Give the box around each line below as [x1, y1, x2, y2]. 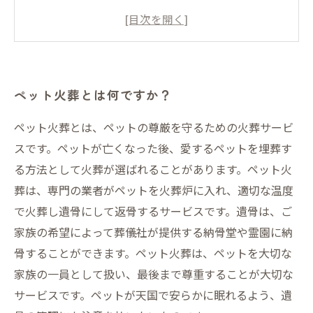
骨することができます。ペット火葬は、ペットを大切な [14, 245, 292, 261]
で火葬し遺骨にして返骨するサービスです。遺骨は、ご [14, 203, 292, 219]
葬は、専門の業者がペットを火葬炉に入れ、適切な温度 [14, 182, 293, 198]
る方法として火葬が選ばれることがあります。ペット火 [14, 161, 292, 177]
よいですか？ [43, 25, 110, 42]
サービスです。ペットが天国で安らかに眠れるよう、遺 [14, 286, 292, 303]
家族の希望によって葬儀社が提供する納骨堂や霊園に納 [14, 224, 293, 240]
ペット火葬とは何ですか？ [14, 86, 173, 103]
